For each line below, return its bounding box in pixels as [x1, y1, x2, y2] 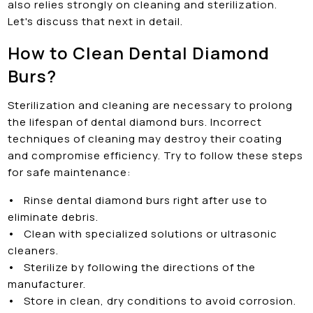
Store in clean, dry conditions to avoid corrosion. [15, 293, 297, 308]
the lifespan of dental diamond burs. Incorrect [8, 114, 263, 129]
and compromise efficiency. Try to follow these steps [8, 147, 304, 163]
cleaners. [8, 242, 59, 258]
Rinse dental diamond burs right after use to [15, 192, 268, 208]
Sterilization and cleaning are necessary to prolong [8, 97, 293, 112]
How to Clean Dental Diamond [8, 41, 270, 64]
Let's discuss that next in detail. [8, 13, 184, 29]
